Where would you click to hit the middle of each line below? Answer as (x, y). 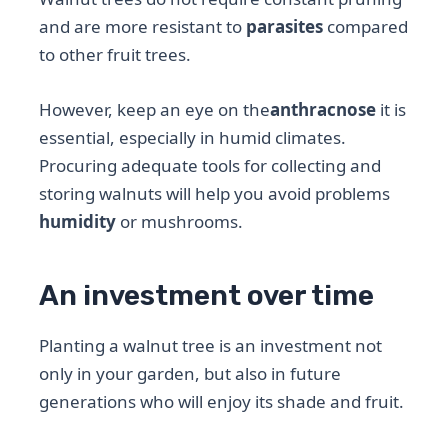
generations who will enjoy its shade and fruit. (222, 402)
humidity (78, 221)
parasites (285, 26)
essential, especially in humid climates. (193, 137)
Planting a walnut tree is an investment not (211, 346)
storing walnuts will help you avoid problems (215, 193)
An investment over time (207, 295)
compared (366, 26)
